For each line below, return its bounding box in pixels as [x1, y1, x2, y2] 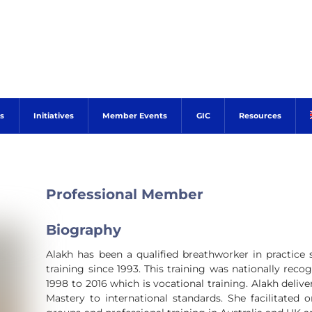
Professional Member [46, 185, 204, 203]
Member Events [102, 110, 168, 120]
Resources [239, 110, 282, 120]
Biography [46, 221, 122, 239]
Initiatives [33, 110, 74, 120]
